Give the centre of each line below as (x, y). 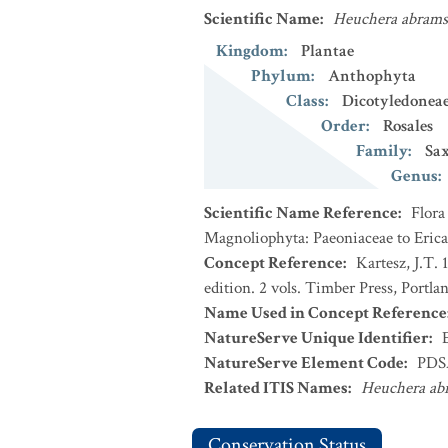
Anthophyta (372, 76)
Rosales (408, 126)
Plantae (327, 51)
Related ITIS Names (276, 388)
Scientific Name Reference (301, 213)
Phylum (281, 76)
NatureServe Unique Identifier (316, 338)
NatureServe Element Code (304, 363)
